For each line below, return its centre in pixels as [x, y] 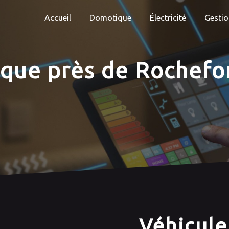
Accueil [58, 18]
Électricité [168, 18]
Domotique [110, 18]
